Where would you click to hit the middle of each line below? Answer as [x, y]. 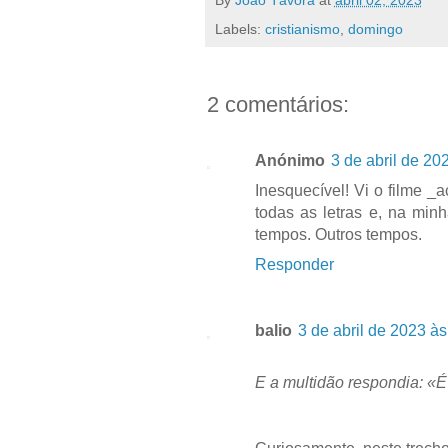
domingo [375, 28]
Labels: [239, 28]
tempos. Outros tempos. [338, 234]
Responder [294, 264]
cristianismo [302, 28]
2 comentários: [277, 104]
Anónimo [289, 160]
